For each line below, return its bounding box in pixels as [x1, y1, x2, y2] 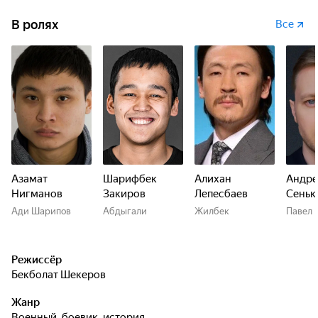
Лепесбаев [194, 187, 248, 200]
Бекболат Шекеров [18, 268, 106, 281]
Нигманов [11, 187, 62, 200]
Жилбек [194, 206, 229, 216]
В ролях [11, 17, 58, 32]
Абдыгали [103, 206, 147, 216]
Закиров [103, 187, 146, 200]
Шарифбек [103, 172, 157, 185]
